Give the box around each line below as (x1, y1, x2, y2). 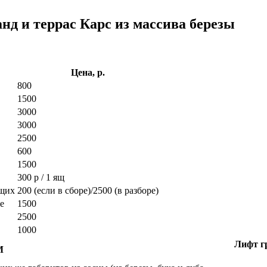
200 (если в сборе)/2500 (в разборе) (17, 185, 159, 195)
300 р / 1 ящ (17, 172, 64, 182)
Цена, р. (71, 67, 105, 77)
